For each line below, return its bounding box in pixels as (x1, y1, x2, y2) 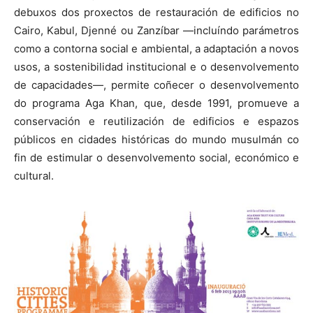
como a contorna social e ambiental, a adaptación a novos (14, 42, 299, 56)
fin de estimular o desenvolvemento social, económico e (14, 151, 299, 165)
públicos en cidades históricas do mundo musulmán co (14, 133, 299, 147)
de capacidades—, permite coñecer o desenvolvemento (14, 78, 299, 92)
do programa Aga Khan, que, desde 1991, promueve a (14, 96, 299, 110)
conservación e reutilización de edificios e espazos (14, 115, 299, 129)
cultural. (14, 169, 54, 183)
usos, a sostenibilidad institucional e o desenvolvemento (14, 60, 299, 74)
